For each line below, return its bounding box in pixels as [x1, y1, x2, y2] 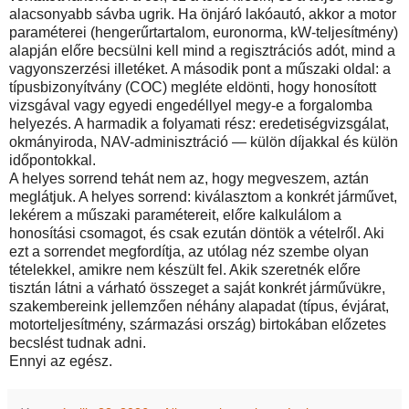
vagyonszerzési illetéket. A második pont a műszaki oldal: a [9, 60, 391, 77]
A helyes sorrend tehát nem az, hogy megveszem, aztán [9, 170, 369, 186]
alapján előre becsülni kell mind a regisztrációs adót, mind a [9, 42, 395, 58]
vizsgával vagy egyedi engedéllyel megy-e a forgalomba [9, 97, 372, 113]
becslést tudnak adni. [9, 334, 146, 351]
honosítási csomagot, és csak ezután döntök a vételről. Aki [9, 225, 384, 241]
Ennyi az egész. [9, 352, 112, 369]
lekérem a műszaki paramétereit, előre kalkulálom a [9, 206, 341, 223]
